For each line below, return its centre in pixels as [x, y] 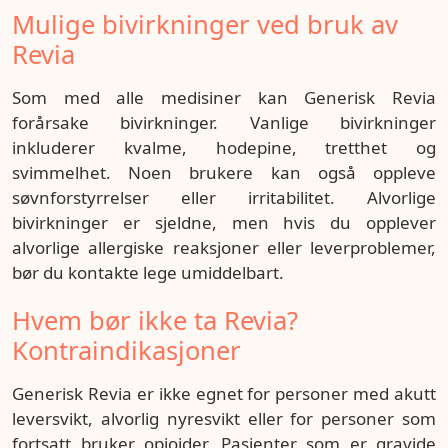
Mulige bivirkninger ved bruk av [205, 24]
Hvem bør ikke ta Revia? [155, 320]
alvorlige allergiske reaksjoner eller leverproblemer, [224, 247]
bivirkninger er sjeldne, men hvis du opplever [224, 222]
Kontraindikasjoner [126, 350]
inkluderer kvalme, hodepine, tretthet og [224, 147]
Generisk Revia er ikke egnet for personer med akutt [224, 393]
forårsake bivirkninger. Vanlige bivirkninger [224, 122]
